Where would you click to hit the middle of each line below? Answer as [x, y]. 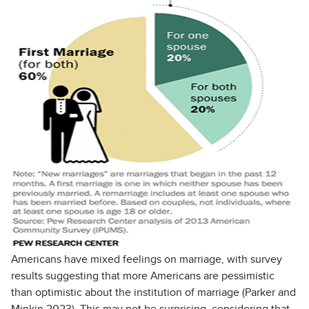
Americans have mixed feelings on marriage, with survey [147, 259]
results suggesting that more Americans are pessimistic [143, 276]
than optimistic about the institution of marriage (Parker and [153, 292]
